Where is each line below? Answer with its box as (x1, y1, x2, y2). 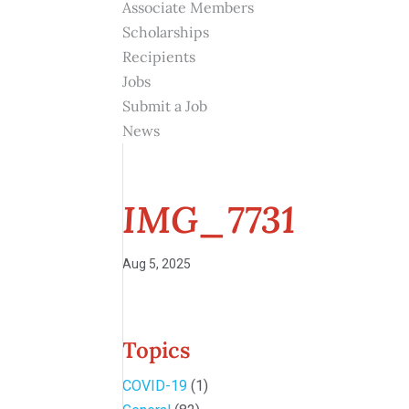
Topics (122, 336, 191, 364)
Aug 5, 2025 (122, 257, 192, 271)
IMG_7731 (122, 196, 296, 243)
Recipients (122, 47, 196, 66)
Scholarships (122, 23, 210, 41)
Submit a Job (122, 97, 208, 115)
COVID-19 (122, 377, 188, 394)
